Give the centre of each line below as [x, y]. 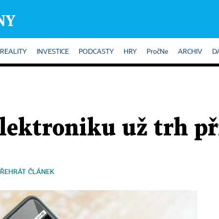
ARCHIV [190, 52]
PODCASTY [96, 52]
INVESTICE [53, 52]
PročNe [157, 52]
